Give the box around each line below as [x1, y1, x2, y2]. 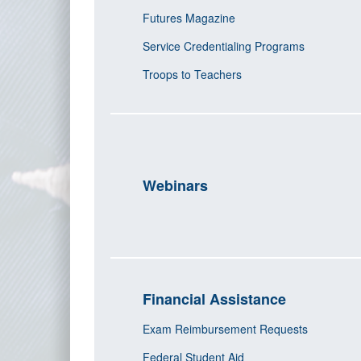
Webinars [143, 175, 208, 196]
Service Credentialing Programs [143, 38, 305, 54]
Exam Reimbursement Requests [143, 321, 311, 337]
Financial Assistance [143, 288, 290, 309]
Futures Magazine [143, 10, 239, 26]
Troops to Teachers [143, 66, 245, 82]
